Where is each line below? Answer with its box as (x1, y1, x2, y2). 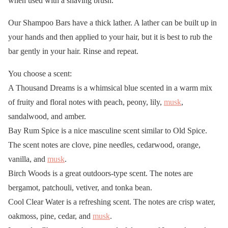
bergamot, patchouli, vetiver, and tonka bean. (8, 183, 152, 192)
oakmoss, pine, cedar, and (8, 211, 93, 220)
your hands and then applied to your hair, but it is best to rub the (8, 32, 212, 41)
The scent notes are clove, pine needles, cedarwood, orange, (8, 140, 201, 149)
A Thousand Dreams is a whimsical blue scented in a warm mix (8, 83, 212, 92)
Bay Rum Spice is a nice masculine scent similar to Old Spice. (8, 126, 207, 135)
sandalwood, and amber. (8, 111, 86, 121)
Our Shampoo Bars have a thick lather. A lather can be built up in (8, 18, 217, 27)
